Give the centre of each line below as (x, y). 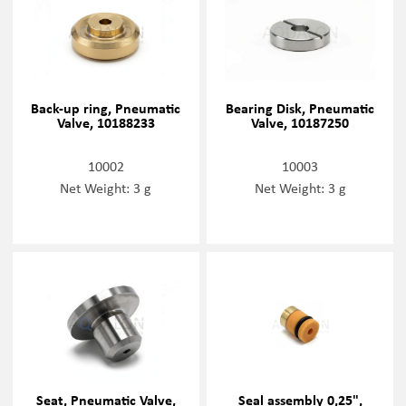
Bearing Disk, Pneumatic (300, 108)
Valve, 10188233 (106, 123)
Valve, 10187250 (300, 123)
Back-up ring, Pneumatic (106, 108)
